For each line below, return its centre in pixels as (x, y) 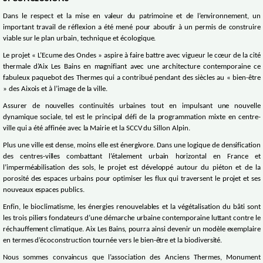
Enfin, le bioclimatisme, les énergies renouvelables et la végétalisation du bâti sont (132, 208)
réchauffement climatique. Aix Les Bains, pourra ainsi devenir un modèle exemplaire (132, 230)
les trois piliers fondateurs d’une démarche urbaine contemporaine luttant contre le (132, 219)
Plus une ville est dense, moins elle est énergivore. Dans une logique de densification (132, 146)
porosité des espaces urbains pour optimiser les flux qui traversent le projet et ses (132, 179)
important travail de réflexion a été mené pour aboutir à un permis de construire (132, 28)
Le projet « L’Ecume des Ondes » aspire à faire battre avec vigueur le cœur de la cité (132, 56)
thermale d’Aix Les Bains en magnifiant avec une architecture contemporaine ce (132, 67)
